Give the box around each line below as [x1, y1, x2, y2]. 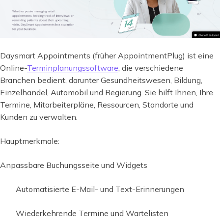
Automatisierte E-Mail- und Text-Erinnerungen [16, 184, 184, 194]
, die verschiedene [118, 63, 183, 73]
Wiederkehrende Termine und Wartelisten [16, 208, 168, 219]
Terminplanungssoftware [27, 63, 118, 73]
